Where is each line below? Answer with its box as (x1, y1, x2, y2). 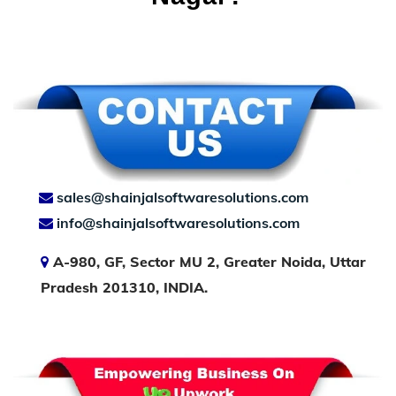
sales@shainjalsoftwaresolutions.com (57, 188, 308, 207)
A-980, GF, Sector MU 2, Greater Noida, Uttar (49, 253, 366, 271)
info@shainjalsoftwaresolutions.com (57, 214, 307, 232)
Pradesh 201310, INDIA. (41, 278, 208, 297)
